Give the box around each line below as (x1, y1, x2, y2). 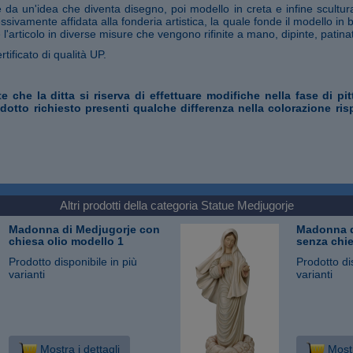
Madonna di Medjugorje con (9, 222, 161, 236)
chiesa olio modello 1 (9, 234, 124, 247)
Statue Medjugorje (200, 198, 294, 212)
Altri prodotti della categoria (59, 198, 201, 212)
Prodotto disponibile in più (9, 255, 138, 268)
